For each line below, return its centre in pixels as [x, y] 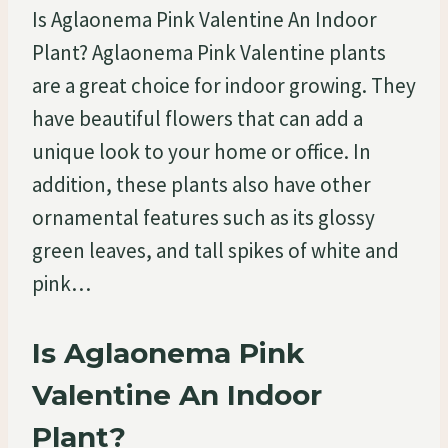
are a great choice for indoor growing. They [224, 85]
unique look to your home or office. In [201, 151]
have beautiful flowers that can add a [197, 118]
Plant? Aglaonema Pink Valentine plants [209, 52]
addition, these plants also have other [201, 184]
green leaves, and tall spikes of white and [215, 250]
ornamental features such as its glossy [203, 217]
